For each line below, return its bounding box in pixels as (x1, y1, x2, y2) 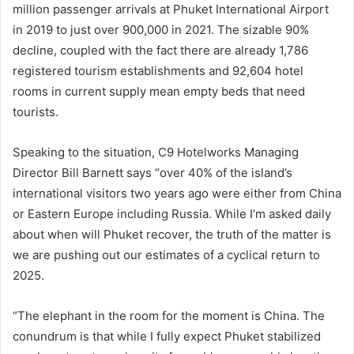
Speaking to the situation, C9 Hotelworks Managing (13, 145, 299, 160)
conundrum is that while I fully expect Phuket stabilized (13, 329, 321, 345)
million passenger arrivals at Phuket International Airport (13, 2, 329, 17)
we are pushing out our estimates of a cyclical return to (13, 247, 320, 263)
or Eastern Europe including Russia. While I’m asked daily (13, 206, 331, 222)
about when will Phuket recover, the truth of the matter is (13, 227, 331, 243)
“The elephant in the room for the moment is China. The (13, 308, 325, 324)
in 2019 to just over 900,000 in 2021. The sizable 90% (13, 22, 309, 38)
